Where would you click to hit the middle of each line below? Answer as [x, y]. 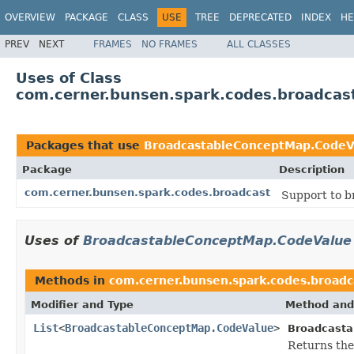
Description [312, 169]
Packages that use [85, 145]
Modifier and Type [82, 304]
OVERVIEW [30, 17]
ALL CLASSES [259, 44]
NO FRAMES [169, 44]
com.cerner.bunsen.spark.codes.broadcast [147, 192]
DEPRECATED [260, 17]
